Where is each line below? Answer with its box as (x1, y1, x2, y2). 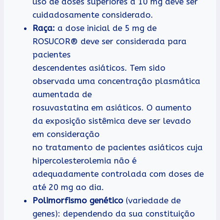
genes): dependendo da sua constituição (32, 209, 195, 219)
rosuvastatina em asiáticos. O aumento (32, 103, 192, 113)
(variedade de (123, 195, 181, 206)
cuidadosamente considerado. (32, 10, 153, 20)
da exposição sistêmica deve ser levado (32, 116, 191, 126)
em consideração (32, 129, 100, 139)
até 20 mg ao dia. (32, 182, 104, 192)
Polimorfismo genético (32, 195, 123, 206)
